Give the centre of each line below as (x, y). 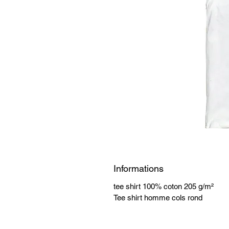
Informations (139, 168)
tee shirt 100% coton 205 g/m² (164, 186)
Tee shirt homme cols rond (158, 198)
